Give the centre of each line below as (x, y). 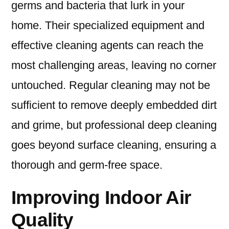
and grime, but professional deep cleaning (114, 125)
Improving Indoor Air (101, 198)
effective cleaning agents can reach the (107, 45)
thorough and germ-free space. (87, 165)
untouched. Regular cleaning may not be (111, 85)
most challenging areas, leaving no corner (114, 65)
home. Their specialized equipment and (108, 26)
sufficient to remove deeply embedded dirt (114, 105)
